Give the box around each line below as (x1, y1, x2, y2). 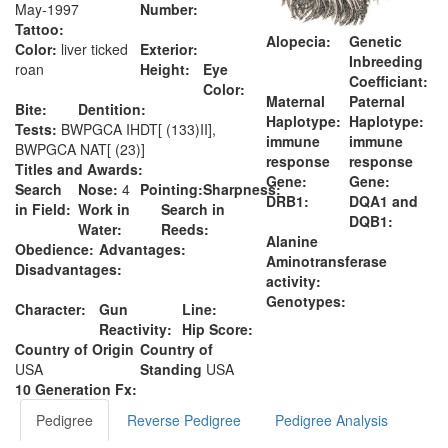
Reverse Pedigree (127, 410, 241, 430)
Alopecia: (265, 31, 331, 52)
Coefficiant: (349, 71, 429, 92)
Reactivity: (98, 319, 172, 339)
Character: (15, 299, 86, 319)
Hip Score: (182, 319, 253, 339)
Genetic (349, 31, 403, 52)
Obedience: (15, 239, 94, 259)
